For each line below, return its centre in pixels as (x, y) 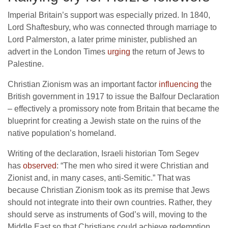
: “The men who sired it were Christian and (133, 166)
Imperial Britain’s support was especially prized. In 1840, (109, 15)
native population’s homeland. (62, 133)
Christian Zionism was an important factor (83, 84)
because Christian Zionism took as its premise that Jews (109, 190)
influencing (179, 84)
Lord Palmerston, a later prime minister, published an (102, 40)
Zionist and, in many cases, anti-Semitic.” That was (99, 178)
